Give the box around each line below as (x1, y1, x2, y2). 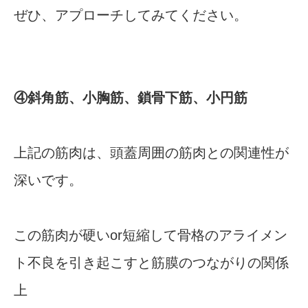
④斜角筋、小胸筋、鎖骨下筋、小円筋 (14, 90, 247, 106)
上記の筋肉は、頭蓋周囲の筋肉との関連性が (14, 145, 289, 161)
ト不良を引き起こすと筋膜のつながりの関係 (14, 255, 289, 271)
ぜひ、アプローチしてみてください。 (14, 8, 247, 23)
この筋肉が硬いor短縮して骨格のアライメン (14, 228, 287, 243)
